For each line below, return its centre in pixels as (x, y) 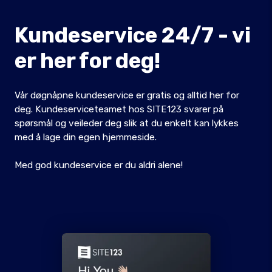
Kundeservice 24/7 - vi (133, 35)
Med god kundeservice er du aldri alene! (99, 165)
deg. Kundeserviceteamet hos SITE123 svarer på (119, 109)
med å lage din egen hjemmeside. (86, 137)
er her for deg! (87, 61)
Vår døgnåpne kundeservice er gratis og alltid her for (127, 95)
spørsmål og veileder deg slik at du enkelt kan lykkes (127, 123)
